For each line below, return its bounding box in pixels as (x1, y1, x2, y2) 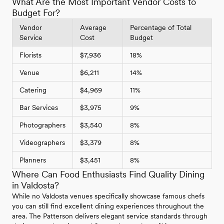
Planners (19, 156, 46, 164)
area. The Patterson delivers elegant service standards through (12, 212, 207, 220)
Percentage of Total (130, 23, 191, 32)
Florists (19, 51, 41, 59)
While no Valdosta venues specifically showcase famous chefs (12, 192, 204, 200)
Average (80, 23, 106, 32)
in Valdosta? (12, 180, 59, 191)
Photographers (19, 121, 65, 129)
